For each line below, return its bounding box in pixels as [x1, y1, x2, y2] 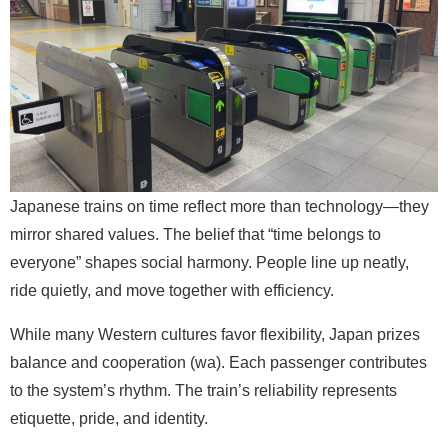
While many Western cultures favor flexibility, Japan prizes [10, 326, 420, 343]
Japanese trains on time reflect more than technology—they [10, 198, 429, 215]
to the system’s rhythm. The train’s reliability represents [10, 382, 397, 399]
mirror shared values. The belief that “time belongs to [10, 226, 381, 243]
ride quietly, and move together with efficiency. [10, 282, 334, 299]
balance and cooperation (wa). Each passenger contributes [10, 354, 427, 371]
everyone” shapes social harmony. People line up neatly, [10, 254, 409, 271]
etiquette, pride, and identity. [10, 410, 208, 427]
